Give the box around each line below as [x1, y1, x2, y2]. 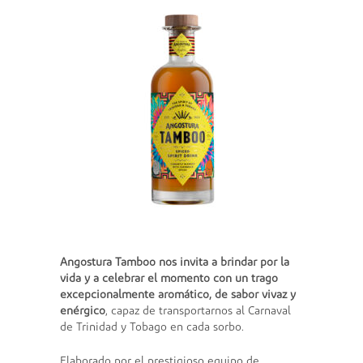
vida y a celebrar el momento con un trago [60, 272, 278, 284]
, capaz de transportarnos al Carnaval [105, 305, 291, 317]
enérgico [60, 305, 105, 317]
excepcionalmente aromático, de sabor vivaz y [60, 288, 296, 301]
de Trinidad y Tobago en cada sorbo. [60, 321, 244, 333]
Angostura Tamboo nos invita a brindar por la [60, 256, 289, 268]
